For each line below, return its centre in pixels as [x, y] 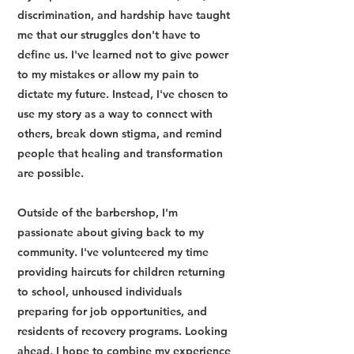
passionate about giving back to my [111, 232]
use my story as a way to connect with [115, 114]
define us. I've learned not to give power [123, 55]
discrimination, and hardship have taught [124, 15]
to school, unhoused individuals [100, 292]
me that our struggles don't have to [109, 35]
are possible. [51, 173]
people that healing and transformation [120, 153]
